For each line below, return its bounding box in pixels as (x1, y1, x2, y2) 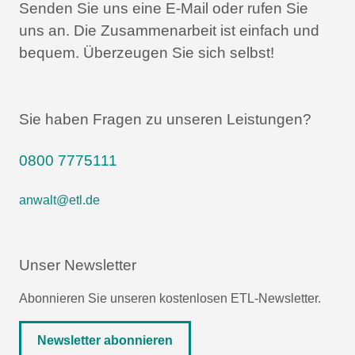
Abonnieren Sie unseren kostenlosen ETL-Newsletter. (19, 291, 321, 305)
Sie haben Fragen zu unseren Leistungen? (19, 110, 311, 128)
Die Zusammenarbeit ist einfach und (70, 21, 319, 39)
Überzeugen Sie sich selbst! (79, 44, 274, 61)
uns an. (19, 21, 70, 39)
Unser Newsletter (19, 256, 136, 273)
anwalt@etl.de (19, 193, 100, 207)
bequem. (19, 44, 79, 61)
